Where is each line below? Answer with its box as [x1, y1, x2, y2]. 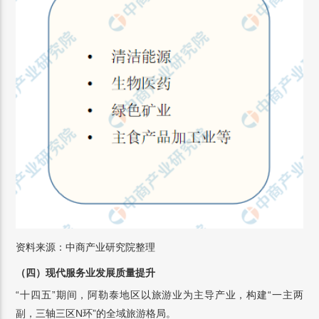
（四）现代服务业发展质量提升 [16, 267, 156, 279]
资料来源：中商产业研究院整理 [16, 241, 156, 253]
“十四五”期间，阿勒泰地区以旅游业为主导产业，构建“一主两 [16, 289, 303, 301]
